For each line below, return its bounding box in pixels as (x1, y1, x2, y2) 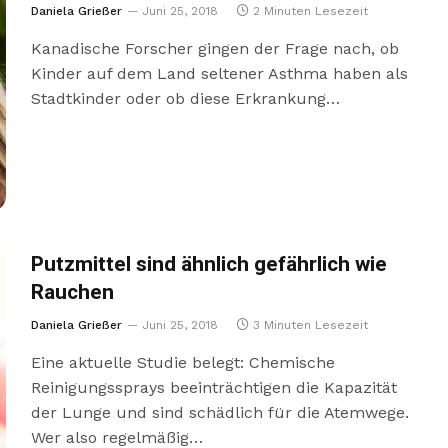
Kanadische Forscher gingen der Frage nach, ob (30, 38, 399, 58)
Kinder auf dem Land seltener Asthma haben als (30, 63, 408, 83)
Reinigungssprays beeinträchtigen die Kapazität (30, 377, 397, 397)
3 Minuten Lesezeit (252, 317, 368, 332)
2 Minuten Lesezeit (252, 3, 368, 18)
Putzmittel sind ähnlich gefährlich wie (30, 248, 387, 280)
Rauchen (30, 276, 114, 308)
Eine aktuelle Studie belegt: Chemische (30, 352, 335, 372)
